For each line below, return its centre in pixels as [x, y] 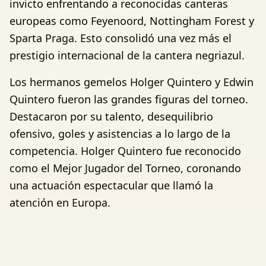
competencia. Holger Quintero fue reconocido [125, 151]
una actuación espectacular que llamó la [111, 186]
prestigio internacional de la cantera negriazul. [127, 56]
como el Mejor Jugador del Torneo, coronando [125, 168]
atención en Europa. [60, 203]
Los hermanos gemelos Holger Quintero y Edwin [132, 82]
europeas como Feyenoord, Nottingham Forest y [132, 21]
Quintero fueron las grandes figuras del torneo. [129, 99]
